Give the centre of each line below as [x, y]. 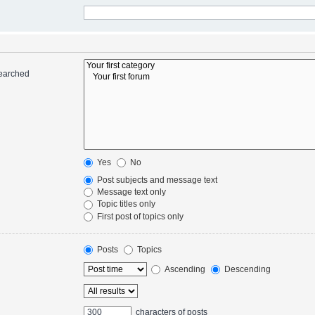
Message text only [131, 192]
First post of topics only [140, 216]
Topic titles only [126, 204]
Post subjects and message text [156, 180]
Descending [247, 269]
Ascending [184, 269]
